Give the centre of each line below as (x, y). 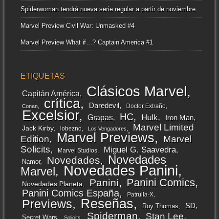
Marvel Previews (105, 138)
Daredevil (104, 106)
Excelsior (50, 116)
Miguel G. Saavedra (140, 150)
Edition (35, 139)
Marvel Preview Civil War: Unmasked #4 (77, 26)
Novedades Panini (120, 171)
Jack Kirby (37, 128)
